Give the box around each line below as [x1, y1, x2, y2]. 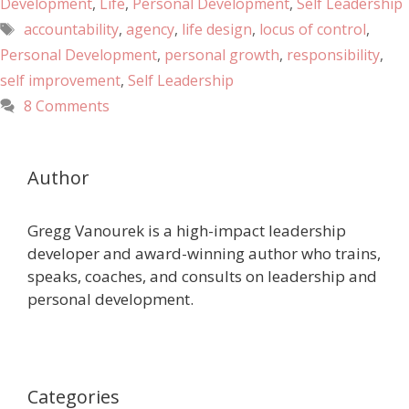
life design [181, 19, 252, 40]
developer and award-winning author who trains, [27, 243, 381, 265]
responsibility [287, 45, 380, 66]
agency [125, 19, 174, 40]
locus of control [258, 19, 366, 40]
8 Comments [23, 96, 110, 117]
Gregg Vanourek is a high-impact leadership [27, 220, 346, 242]
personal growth [164, 45, 279, 66]
